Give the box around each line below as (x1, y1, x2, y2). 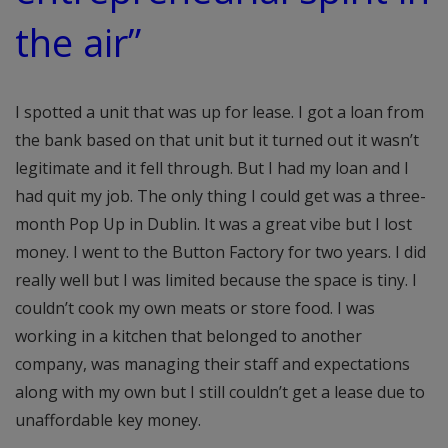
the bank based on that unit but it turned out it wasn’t (15, 128, 419, 151)
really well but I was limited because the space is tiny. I (15, 268, 417, 291)
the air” (15, 16, 141, 69)
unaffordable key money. (15, 408, 201, 431)
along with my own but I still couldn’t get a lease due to (15, 380, 425, 403)
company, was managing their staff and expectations (15, 352, 410, 375)
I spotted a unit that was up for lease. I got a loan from (15, 100, 424, 123)
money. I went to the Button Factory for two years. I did (15, 240, 426, 263)
